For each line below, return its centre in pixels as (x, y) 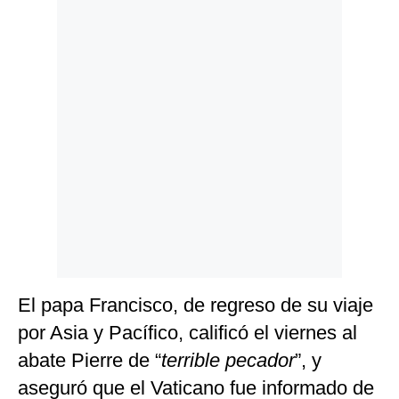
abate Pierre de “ (90, 361)
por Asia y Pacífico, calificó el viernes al (187, 333)
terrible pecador (228, 361)
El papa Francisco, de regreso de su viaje (195, 305)
